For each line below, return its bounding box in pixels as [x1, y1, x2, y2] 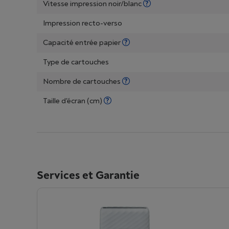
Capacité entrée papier [43, 38, 122, 48]
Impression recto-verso [43, 18, 122, 28]
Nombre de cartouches [43, 77, 122, 86]
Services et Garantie [37, 168, 140, 182]
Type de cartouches [43, 57, 109, 67]
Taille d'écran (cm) [43, 96, 104, 106]
